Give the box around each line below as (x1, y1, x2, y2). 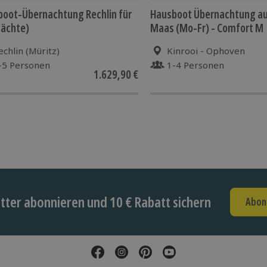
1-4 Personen (167, 58, 224, 71)
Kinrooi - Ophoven (167, 44, 245, 57)
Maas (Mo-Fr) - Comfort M (150, 20, 263, 36)
